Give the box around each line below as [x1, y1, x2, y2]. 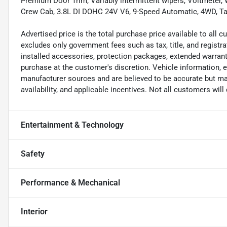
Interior [21, 207, 48, 217]
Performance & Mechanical [21, 178, 120, 188]
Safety [21, 149, 45, 159]
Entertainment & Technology [21, 120, 124, 130]
